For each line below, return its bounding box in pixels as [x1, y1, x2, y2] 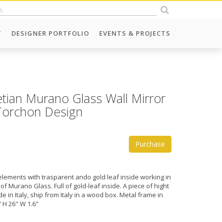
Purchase [135, 139, 165, 149]
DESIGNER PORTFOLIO [11, 29, 89, 38]
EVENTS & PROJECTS [99, 29, 170, 38]
